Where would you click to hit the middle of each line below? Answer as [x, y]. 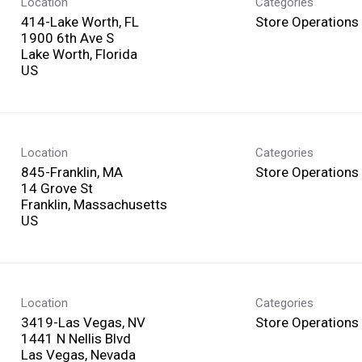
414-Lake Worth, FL [80, 21]
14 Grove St [57, 188]
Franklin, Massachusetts [94, 204]
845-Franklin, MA [72, 172]
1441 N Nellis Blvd [76, 338]
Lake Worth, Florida [79, 54]
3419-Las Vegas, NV [83, 322]
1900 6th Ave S [67, 38]
